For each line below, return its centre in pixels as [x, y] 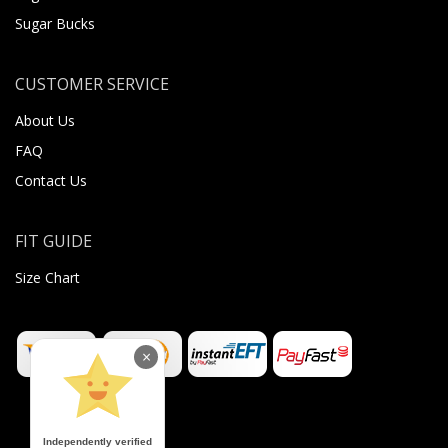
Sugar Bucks [55, 23]
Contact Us [51, 180]
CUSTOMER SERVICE [92, 83]
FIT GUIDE [53, 240]
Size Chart [47, 277]
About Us [45, 120]
